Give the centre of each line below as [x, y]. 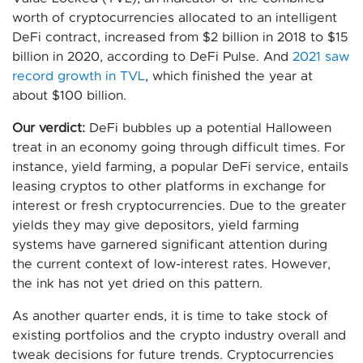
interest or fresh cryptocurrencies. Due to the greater [179, 206]
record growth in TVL [79, 77]
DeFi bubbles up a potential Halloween [210, 128]
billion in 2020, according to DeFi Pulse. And [152, 57]
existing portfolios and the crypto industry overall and [179, 336]
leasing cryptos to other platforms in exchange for [169, 187]
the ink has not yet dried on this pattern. [137, 284]
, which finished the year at [229, 77]
